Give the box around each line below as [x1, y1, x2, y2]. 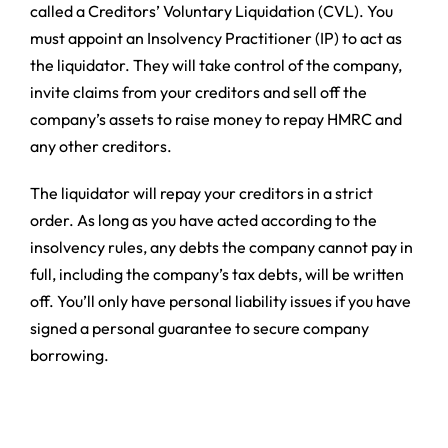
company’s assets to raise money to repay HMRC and [29, 108, 402, 129]
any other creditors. [29, 135, 172, 156]
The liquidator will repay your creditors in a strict [29, 182, 373, 203]
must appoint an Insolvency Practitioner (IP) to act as [29, 27, 402, 48]
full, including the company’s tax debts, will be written [29, 263, 404, 284]
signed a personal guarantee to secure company [29, 317, 369, 338]
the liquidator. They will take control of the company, [29, 54, 402, 75]
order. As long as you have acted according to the [29, 209, 377, 230]
